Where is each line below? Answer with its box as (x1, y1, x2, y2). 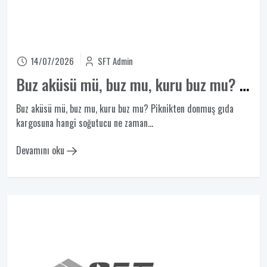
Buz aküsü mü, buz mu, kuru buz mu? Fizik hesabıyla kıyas (240, 73, 249, 96)
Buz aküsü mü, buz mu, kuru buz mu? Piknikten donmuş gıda (16, 101, 234, 116)
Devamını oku (16, 143, 67, 157)
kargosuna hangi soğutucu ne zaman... (16, 116, 153, 130)
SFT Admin (98, 54, 133, 67)
